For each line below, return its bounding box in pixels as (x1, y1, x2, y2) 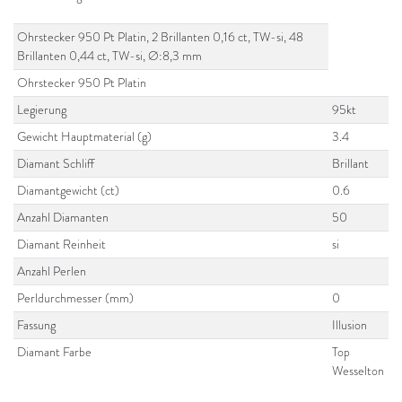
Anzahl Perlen (17, 262, 87, 280)
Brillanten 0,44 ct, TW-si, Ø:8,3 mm (17, 47, 203, 65)
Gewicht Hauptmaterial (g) (17, 127, 153, 145)
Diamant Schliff (17, 154, 95, 172)
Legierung (17, 100, 67, 118)
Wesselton (332, 362, 385, 380)
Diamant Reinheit (17, 235, 107, 253)
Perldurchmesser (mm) (17, 289, 135, 307)
